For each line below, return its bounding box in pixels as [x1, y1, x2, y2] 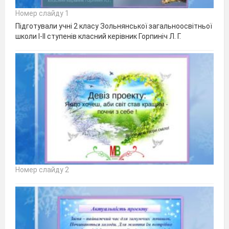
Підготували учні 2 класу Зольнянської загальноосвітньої [15, 21, 212, 30]
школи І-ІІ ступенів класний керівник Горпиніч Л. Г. [15, 32, 181, 40]
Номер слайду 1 [15, 9, 69, 17]
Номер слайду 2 [15, 165, 69, 174]
